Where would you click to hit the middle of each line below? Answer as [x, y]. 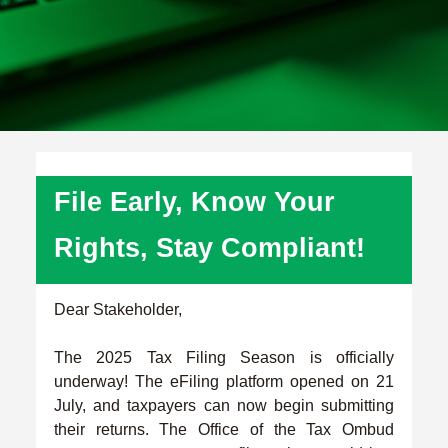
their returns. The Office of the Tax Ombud [224, 429]
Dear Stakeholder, [118, 309]
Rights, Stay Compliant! [209, 247]
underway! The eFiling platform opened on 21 [224, 381]
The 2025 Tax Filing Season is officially [224, 357]
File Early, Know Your [194, 201]
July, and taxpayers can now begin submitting [224, 405]
